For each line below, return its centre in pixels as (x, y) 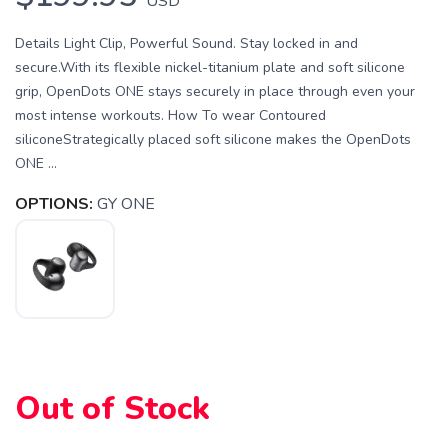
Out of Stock (112, 408)
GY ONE (126, 204)
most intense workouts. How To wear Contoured (170, 115)
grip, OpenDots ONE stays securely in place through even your (215, 91)
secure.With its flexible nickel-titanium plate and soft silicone (210, 67)
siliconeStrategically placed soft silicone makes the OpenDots (213, 139)
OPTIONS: (54, 204)
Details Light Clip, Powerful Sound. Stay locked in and (186, 43)
